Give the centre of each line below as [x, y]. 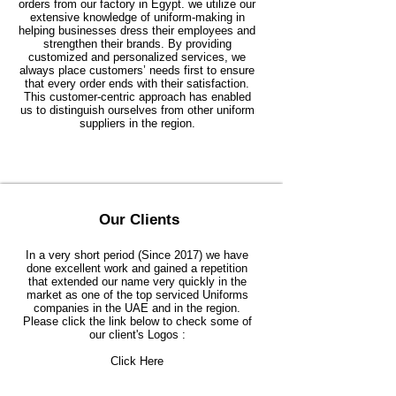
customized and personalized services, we [137, 57]
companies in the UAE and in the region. [137, 308]
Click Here [137, 361]
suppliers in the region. [137, 123]
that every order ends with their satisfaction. [137, 84]
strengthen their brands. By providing [137, 44]
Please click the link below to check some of [137, 321]
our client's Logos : [137, 335]
